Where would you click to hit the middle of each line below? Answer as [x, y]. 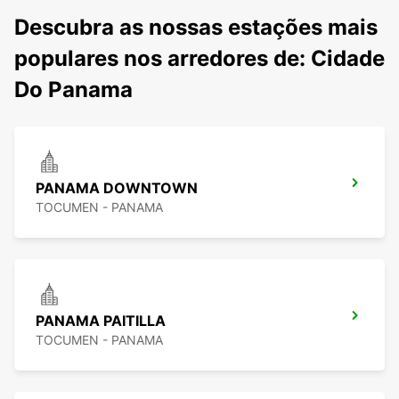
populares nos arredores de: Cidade [199, 59]
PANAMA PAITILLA [101, 321]
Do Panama [73, 90]
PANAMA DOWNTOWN [117, 188]
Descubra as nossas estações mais [196, 28]
